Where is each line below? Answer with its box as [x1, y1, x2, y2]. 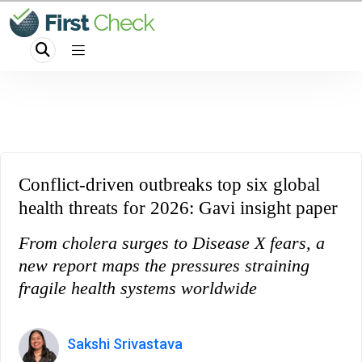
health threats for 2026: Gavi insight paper [19, 198, 338, 218]
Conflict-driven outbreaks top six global [19, 175, 320, 195]
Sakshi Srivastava [67, 335, 183, 352]
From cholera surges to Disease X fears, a [19, 233, 325, 253]
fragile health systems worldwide [19, 278, 257, 298]
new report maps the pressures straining [19, 255, 309, 276]
